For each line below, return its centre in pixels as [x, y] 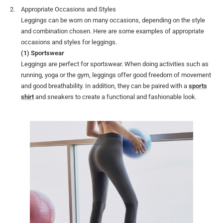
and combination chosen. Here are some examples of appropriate [112, 31]
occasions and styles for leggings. [69, 42]
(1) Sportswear [43, 53]
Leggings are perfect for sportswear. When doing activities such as [115, 64]
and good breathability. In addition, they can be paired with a [105, 86]
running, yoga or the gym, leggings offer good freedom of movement [116, 75]
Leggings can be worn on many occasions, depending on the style [113, 20]
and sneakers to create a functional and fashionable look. [115, 97]
